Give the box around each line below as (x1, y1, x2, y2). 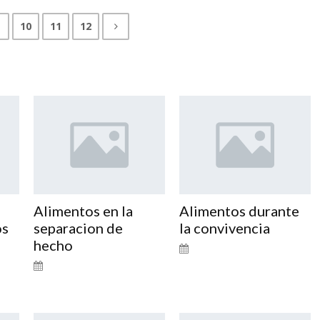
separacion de (33, 219, 123, 236)
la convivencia (179, 219, 270, 236)
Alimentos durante (179, 201, 299, 219)
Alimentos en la (33, 201, 133, 219)
